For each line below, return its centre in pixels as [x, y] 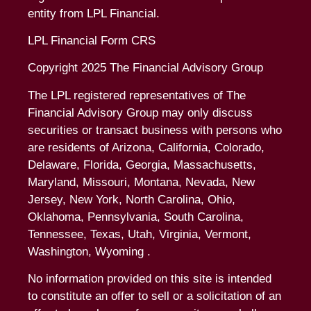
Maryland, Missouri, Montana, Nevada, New [141, 182]
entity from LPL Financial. [94, 13]
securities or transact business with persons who [155, 130]
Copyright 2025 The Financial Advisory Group [145, 68]
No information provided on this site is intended [150, 279]
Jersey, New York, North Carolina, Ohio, [132, 199]
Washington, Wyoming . [89, 251]
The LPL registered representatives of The [137, 95]
